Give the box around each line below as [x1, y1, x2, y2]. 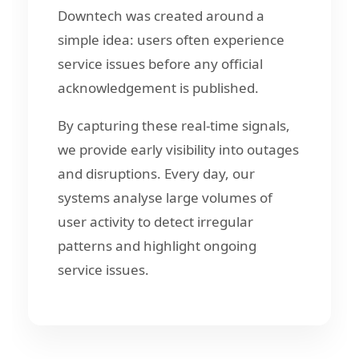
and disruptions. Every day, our [58, 163, 255, 183]
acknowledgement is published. [58, 78, 259, 97]
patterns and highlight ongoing [58, 236, 256, 255]
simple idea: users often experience [58, 30, 284, 49]
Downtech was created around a [58, 6, 264, 25]
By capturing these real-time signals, [58, 115, 290, 135]
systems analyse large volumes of [58, 188, 272, 207]
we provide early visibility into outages [58, 139, 299, 159]
